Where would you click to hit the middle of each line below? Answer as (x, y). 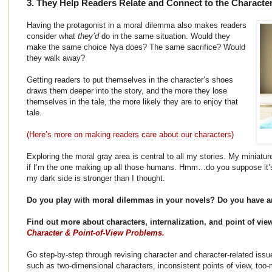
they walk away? (56, 58)
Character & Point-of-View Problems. (96, 233)
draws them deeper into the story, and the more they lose (127, 90)
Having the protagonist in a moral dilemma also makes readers (137, 25)
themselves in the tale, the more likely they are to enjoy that (132, 101)
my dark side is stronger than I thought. (96, 178)
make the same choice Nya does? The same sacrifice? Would (136, 47)
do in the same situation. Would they (165, 36)
